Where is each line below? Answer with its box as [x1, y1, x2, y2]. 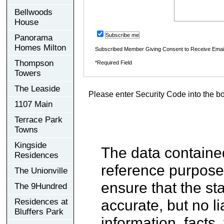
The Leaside [14, 83, 60, 93]
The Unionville [14, 165, 67, 175]
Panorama [14, 32, 52, 42]
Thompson [14, 58, 53, 68]
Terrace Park [14, 114, 62, 124]
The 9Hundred [14, 181, 67, 191]
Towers [14, 68, 41, 78]
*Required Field [95, 59, 132, 65]
